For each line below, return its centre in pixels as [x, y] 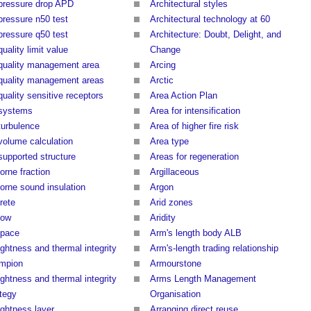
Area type [169, 142]
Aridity [163, 218]
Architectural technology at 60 [210, 19]
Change [165, 50]
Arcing [163, 65]
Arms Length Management [203, 279]
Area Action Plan [184, 96]
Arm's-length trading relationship [214, 249]
